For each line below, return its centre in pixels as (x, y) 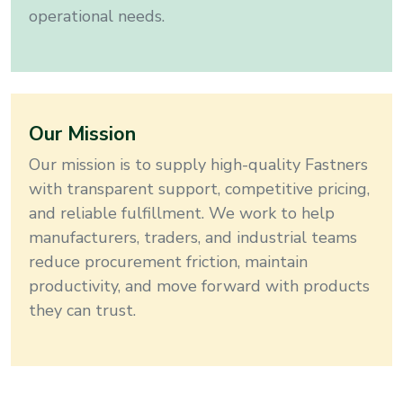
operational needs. (97, 17)
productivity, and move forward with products (199, 287)
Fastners (336, 165)
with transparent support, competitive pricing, (199, 189)
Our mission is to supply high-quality (165, 165)
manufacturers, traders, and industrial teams (193, 238)
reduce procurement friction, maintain (168, 262)
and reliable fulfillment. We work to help (182, 214)
